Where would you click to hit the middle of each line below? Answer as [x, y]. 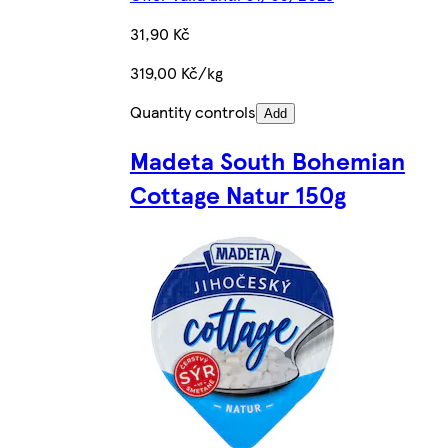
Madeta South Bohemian [267, 160]
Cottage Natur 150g [237, 194]
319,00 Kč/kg [176, 72]
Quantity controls [192, 111]
